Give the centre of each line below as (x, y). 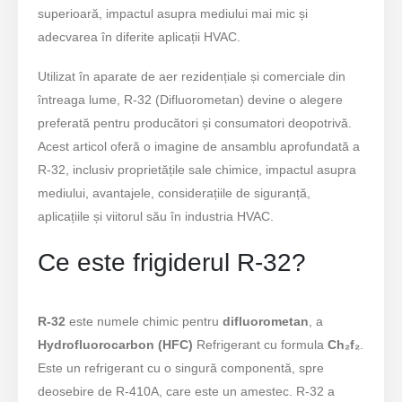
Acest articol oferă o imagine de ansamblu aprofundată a (199, 147)
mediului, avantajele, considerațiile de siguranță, (175, 193)
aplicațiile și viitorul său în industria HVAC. (156, 217)
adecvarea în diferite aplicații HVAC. (140, 36)
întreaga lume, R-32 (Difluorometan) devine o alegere (191, 100)
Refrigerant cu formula (261, 345)
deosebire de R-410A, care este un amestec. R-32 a (187, 392)
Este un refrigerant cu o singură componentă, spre (181, 368)
